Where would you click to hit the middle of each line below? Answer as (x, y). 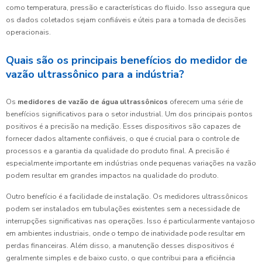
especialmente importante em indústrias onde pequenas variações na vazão (131, 163)
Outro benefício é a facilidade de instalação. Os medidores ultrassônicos (127, 196)
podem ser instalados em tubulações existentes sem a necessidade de (123, 208)
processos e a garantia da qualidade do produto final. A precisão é (118, 151)
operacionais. (28, 32)
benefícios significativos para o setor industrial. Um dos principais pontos (129, 114)
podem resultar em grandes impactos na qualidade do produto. (112, 175)
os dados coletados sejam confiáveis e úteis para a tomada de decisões (126, 20)
